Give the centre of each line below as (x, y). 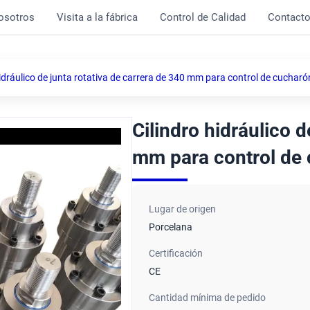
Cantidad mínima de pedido (208, 298)
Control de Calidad (203, 17)
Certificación (176, 253)
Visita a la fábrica (97, 17)
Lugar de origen (183, 209)
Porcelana (171, 227)
